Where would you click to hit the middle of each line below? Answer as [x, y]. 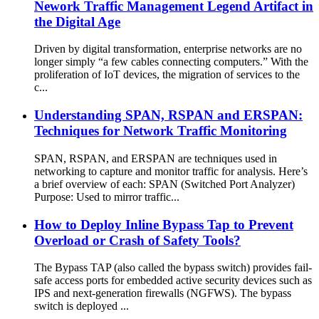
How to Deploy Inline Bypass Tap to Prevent [164, 224]
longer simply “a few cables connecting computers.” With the [171, 62]
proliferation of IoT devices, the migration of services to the [167, 75]
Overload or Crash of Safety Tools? [137, 240]
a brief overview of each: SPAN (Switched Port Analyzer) [164, 184]
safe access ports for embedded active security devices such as [173, 281]
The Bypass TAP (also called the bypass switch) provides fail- [173, 268]
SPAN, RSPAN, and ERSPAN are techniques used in [156, 158]
